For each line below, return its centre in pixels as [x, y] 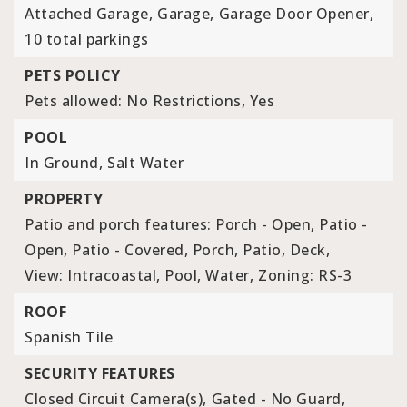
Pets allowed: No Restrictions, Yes [149, 101]
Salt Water [145, 163]
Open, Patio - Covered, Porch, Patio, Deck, [177, 250]
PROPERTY [64, 199]
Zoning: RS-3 [305, 275]
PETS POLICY [73, 75]
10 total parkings [87, 39]
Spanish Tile [69, 337]
